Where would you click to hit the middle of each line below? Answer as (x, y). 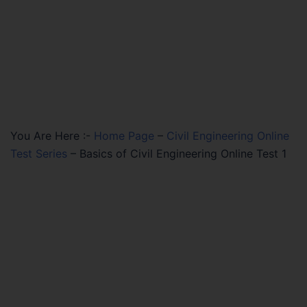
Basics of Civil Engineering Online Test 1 (183, 153)
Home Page (124, 136)
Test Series (39, 153)
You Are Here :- (50, 136)
